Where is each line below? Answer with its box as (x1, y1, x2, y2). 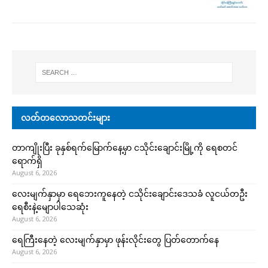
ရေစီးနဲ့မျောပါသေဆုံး (12, 201, 89, 213)
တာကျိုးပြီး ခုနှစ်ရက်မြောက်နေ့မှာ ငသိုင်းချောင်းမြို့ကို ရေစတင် (12, 142, 237, 154)
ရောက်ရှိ (12, 155, 42, 167)
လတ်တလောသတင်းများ (21, 112, 110, 124)
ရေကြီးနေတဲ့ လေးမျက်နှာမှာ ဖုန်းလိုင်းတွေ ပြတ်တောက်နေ (12, 234, 219, 246)
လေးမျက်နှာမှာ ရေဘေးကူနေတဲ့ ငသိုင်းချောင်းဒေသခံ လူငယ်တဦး (12, 188, 248, 200)
